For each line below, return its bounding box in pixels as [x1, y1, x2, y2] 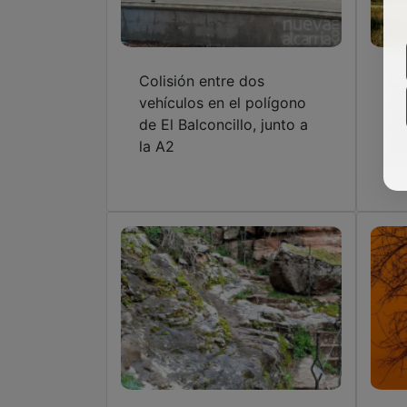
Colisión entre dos [139, 72, 264, 91]
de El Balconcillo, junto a [139, 115, 308, 134]
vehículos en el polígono [139, 94, 306, 113]
